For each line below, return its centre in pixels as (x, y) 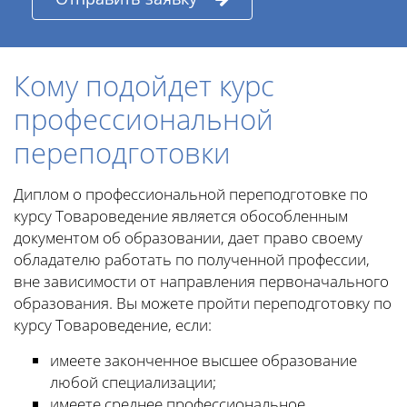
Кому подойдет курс (144, 86)
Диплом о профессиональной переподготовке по (191, 194)
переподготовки (122, 153)
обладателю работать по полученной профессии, (192, 260)
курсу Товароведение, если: (113, 325)
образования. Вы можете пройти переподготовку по (203, 303)
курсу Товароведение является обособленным (181, 216)
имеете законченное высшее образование (203, 361)
